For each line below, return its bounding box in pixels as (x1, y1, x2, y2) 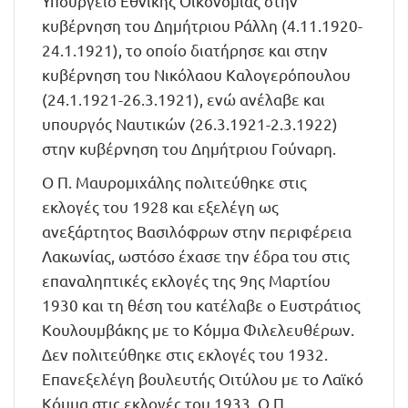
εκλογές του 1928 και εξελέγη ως (42, 197, 279, 216)
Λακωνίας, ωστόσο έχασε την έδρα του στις (42, 246, 350, 265)
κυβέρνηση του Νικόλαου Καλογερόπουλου (42, 65, 351, 84)
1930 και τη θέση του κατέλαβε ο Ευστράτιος (42, 295, 361, 314)
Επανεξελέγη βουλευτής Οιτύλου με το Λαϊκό (42, 369, 363, 388)
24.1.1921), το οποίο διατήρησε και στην (42, 40, 328, 59)
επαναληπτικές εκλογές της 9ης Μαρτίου (42, 270, 331, 290)
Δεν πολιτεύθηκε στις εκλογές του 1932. (42, 344, 328, 363)
